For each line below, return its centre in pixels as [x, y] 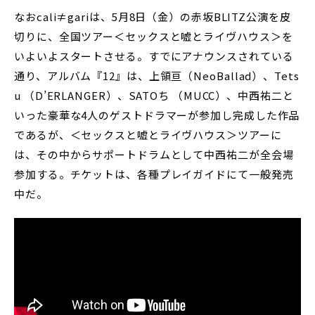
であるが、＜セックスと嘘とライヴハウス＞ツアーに [148, 135]
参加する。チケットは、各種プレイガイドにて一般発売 [154, 174]
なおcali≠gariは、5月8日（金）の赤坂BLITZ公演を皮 [153, 17]
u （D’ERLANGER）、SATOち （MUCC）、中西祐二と [154, 96]
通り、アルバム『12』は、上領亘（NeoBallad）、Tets [157, 76]
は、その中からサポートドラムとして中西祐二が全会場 [154, 155]
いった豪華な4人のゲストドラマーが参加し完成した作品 [157, 115]
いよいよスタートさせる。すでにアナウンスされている [154, 56]
